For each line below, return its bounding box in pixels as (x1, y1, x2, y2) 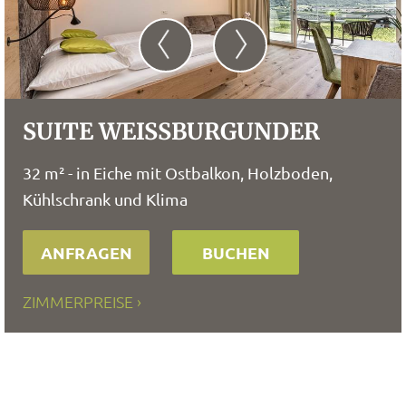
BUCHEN (201, 242, 270, 263)
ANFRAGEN (40, 242, 132, 263)
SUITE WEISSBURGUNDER (23, 117, 320, 146)
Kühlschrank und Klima (23, 189, 188, 208)
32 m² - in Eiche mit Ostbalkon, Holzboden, (23, 163, 333, 182)
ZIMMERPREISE (23, 291, 133, 312)
